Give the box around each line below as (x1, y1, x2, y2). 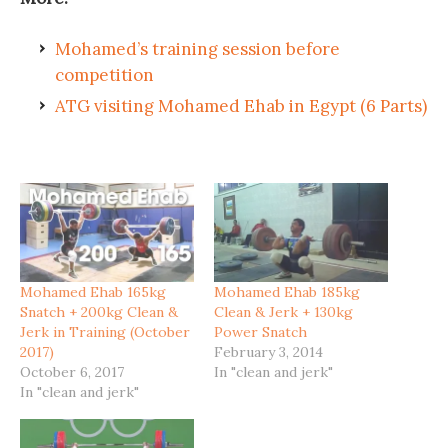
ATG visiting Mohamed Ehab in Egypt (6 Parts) (55, 94, 427, 117)
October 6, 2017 (20, 362, 124, 381)
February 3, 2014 (214, 342, 323, 361)
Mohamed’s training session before (55, 37, 340, 60)
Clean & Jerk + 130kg (214, 302, 353, 321)
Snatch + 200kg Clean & (20, 302, 178, 321)
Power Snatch (214, 322, 307, 341)
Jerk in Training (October (20, 322, 190, 341)
